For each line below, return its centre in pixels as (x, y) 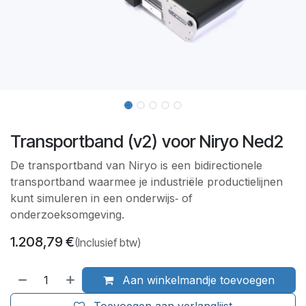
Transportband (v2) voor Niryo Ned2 (147, 141)
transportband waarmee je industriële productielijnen (147, 181)
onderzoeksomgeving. (67, 214)
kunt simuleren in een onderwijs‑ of (101, 198)
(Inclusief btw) (108, 242)
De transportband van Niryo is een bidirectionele (136, 165)
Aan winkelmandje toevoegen (197, 280)
